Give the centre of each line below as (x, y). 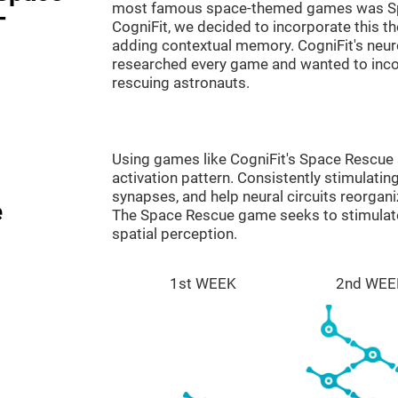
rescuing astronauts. (181, 83)
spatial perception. (175, 234)
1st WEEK (203, 283)
